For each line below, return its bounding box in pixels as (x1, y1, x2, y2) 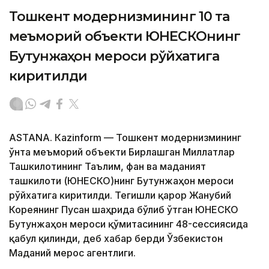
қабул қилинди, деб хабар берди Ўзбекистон (9, 232, 223, 245)
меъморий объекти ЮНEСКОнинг (9, 28, 241, 45)
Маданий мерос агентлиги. (9, 247, 136, 259)
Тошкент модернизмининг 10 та (9, 8, 230, 25)
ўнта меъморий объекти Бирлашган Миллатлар (9, 146, 235, 159)
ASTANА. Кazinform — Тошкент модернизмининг (9, 131, 241, 144)
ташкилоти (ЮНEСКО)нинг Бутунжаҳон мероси (9, 175, 234, 187)
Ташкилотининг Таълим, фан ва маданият (9, 160, 206, 173)
